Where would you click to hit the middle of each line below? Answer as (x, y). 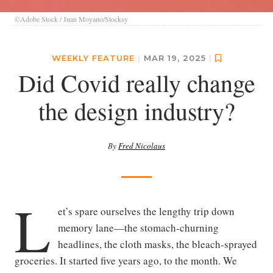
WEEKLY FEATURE (93, 58)
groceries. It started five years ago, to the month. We (126, 261)
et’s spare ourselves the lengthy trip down (146, 211)
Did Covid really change (136, 83)
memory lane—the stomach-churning (138, 228)
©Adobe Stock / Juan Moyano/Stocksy (71, 19)
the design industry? (136, 111)
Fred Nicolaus (142, 146)
